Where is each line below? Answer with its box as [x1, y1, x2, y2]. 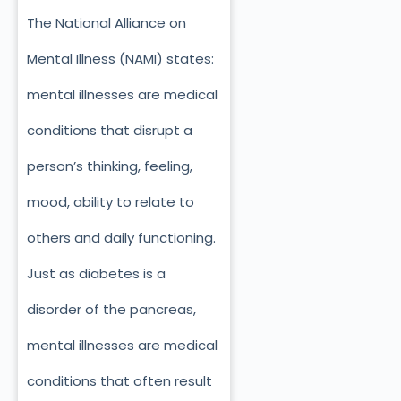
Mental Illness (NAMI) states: [27, 48, 214, 68]
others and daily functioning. [27, 227, 216, 247]
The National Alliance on [27, 13, 186, 32]
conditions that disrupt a [27, 120, 192, 140]
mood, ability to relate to [27, 192, 194, 211]
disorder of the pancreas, [27, 299, 196, 319]
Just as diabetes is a [27, 263, 166, 283]
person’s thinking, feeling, [27, 156, 192, 175]
